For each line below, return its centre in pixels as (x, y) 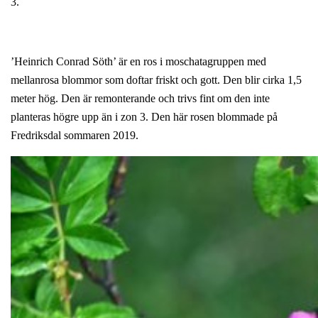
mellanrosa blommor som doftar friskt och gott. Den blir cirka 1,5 (156, 79)
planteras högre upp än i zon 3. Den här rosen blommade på (144, 116)
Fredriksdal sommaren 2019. (75, 135)
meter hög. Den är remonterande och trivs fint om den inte (140, 98)
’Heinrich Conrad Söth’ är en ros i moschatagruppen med (138, 61)
